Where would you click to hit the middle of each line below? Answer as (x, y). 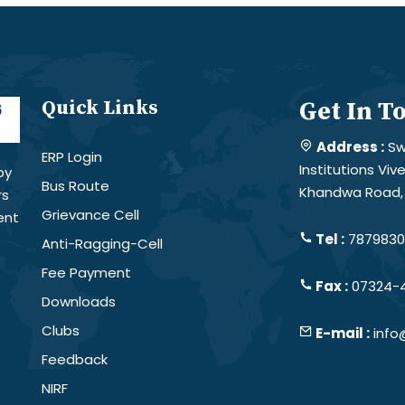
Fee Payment (86, 272)
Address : (350, 146)
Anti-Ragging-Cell (102, 243)
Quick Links (100, 108)
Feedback (75, 359)
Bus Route (75, 185)
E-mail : (341, 333)
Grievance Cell (90, 214)
